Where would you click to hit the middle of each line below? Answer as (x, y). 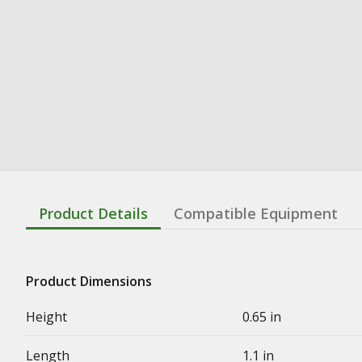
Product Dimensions (89, 281)
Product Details (93, 213)
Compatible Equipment (256, 213)
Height (46, 317)
